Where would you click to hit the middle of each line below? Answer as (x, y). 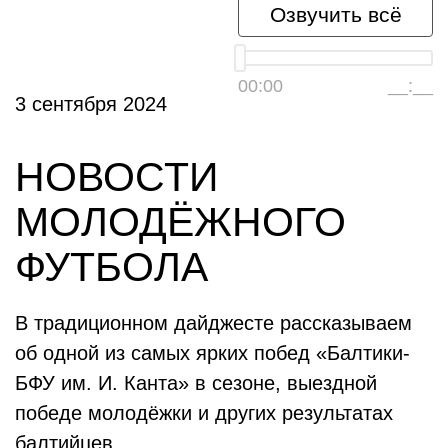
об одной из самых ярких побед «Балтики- (212, 353)
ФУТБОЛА (111, 267)
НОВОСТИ (116, 177)
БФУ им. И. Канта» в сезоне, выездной (196, 383)
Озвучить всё (335, 14)
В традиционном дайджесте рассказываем (213, 323)
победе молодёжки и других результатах (204, 413)
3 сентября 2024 (91, 104)
